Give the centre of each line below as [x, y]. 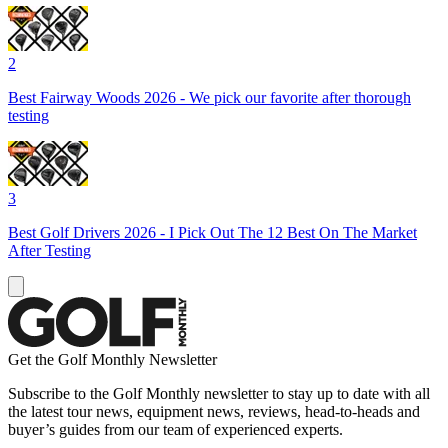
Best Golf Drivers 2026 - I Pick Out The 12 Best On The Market [212, 232]
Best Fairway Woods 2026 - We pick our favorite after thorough [209, 97]
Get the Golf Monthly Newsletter [112, 359]
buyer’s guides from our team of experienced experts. [175, 429]
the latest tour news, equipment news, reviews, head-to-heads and [214, 411]
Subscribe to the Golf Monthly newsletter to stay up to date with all [219, 393]
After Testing [49, 250]
